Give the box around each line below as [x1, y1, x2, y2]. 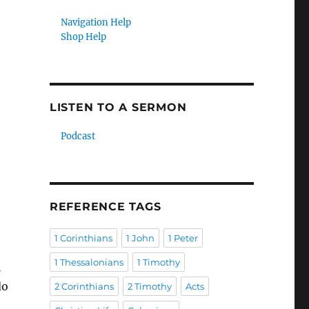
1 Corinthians [54, 232, 112, 243]
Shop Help [61, 31, 107, 43]
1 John [126, 232, 154, 243]
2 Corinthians [54, 281, 114, 292]
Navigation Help [61, 17, 132, 28]
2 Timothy [127, 281, 172, 292]
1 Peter [168, 232, 198, 243]
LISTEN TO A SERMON [49, 101, 187, 114]
